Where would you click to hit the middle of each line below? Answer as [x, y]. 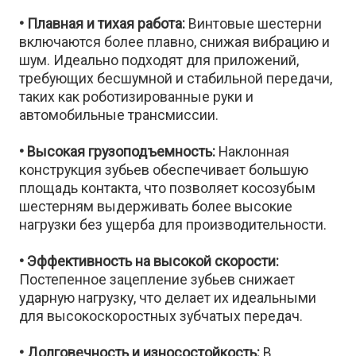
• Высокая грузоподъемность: [118, 151]
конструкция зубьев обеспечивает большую [164, 169]
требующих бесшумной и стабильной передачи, [176, 78]
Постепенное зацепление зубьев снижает [157, 279]
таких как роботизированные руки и [137, 96]
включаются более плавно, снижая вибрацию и [175, 41]
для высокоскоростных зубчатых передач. [161, 315]
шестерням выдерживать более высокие [156, 206]
